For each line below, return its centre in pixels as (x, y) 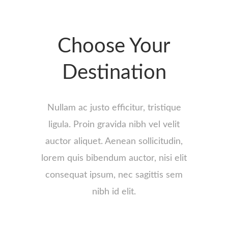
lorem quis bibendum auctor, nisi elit (114, 158)
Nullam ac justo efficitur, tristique (114, 108)
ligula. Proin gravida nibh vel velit (114, 124)
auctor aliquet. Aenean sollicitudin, (114, 141)
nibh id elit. (114, 192)
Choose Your (114, 46)
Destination (114, 73)
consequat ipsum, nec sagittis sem (114, 175)
